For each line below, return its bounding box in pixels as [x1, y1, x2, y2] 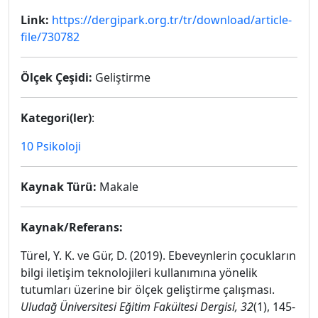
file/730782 [21, 29, 79, 45]
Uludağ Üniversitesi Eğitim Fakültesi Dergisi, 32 [21, 299, 253, 314]
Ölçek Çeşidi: [21, 70, 92, 85]
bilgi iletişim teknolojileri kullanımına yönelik [21, 265, 258, 280]
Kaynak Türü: [21, 179, 97, 194]
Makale [97, 179, 138, 194]
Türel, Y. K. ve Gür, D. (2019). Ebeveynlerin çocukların [21, 248, 296, 263]
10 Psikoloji [21, 138, 81, 154]
